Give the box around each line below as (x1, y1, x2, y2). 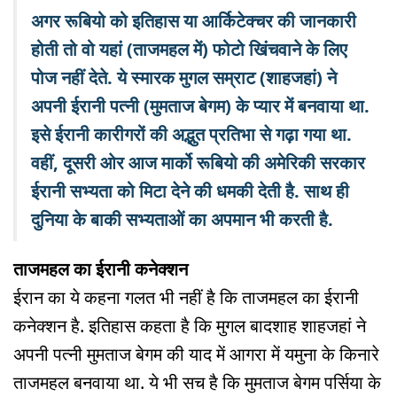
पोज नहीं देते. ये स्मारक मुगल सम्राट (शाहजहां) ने (31, 65, 337, 90)
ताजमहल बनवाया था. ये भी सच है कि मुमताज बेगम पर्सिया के (13, 370, 381, 394)
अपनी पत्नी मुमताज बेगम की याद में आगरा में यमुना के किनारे (13, 341, 379, 366)
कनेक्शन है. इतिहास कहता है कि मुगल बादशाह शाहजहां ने (13, 313, 366, 338)
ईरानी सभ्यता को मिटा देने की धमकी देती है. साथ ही (31, 178, 349, 203)
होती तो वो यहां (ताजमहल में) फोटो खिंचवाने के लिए (31, 36, 347, 61)
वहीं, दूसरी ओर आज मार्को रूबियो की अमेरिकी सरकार (31, 150, 365, 175)
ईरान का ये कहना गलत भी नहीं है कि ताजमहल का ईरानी (13, 284, 359, 309)
